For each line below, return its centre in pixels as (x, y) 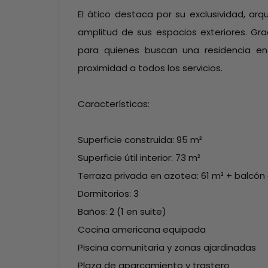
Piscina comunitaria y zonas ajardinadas (167, 247)
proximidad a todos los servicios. (150, 68)
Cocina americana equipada (142, 229)
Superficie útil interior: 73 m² (139, 158)
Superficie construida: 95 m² (140, 140)
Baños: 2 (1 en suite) (122, 211)
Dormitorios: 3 (108, 194)
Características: (114, 104)
